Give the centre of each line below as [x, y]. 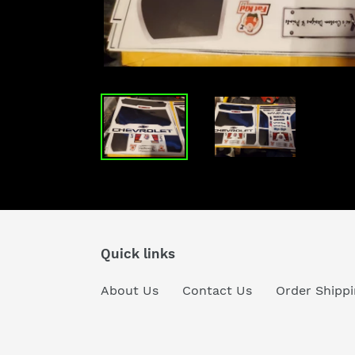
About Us [130, 291]
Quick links [138, 254]
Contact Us [217, 291]
